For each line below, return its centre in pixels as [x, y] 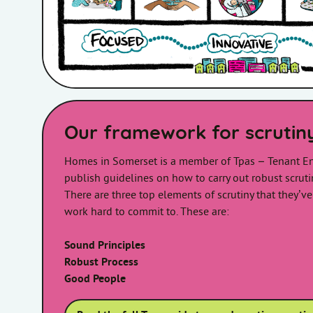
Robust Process [101, 263]
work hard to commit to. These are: [147, 212]
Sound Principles [105, 246]
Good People [95, 279]
